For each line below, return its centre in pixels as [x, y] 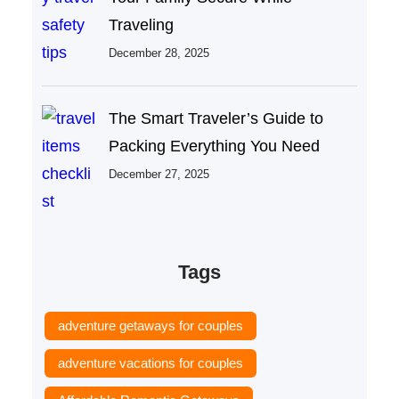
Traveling [141, 25]
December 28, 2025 [159, 53]
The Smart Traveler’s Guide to [216, 119]
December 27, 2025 [159, 175]
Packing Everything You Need [214, 147]
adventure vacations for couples [150, 362]
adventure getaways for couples [150, 325]
